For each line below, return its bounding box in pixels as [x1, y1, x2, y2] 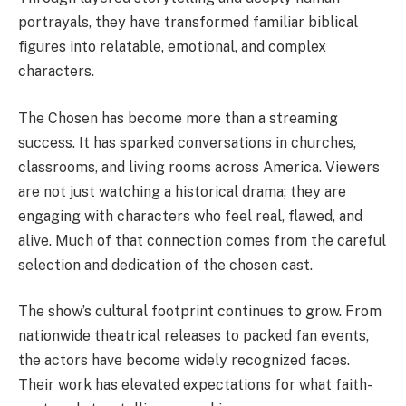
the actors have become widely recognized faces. [18, 352, 350, 370]
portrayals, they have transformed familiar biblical [18, 14, 358, 32]
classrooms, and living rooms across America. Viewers [18, 158, 380, 176]
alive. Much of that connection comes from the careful [18, 231, 386, 249]
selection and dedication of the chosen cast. [18, 256, 313, 274]
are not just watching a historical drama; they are [18, 182, 346, 200]
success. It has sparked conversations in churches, [18, 133, 356, 151]
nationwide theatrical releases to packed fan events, [18, 327, 369, 345]
